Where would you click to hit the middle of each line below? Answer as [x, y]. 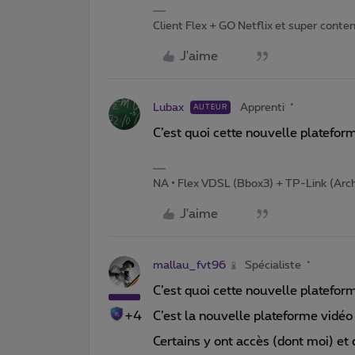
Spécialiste [273, 265]
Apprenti [262, 107]
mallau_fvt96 [189, 265]
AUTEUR [210, 107]
